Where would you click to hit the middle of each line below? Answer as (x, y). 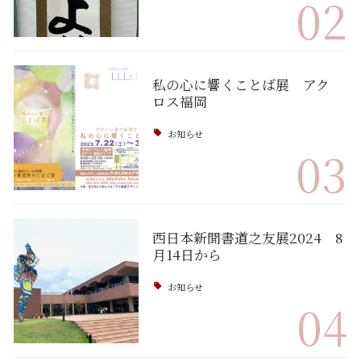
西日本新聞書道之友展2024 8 (247, 237)
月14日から (187, 254)
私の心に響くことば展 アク (241, 84)
